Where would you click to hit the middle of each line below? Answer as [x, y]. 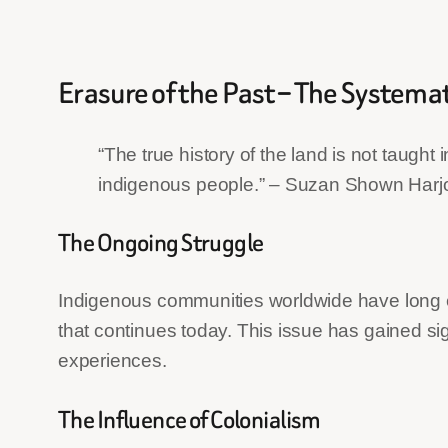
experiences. [112, 361]
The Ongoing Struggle [161, 243]
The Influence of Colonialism [189, 419]
